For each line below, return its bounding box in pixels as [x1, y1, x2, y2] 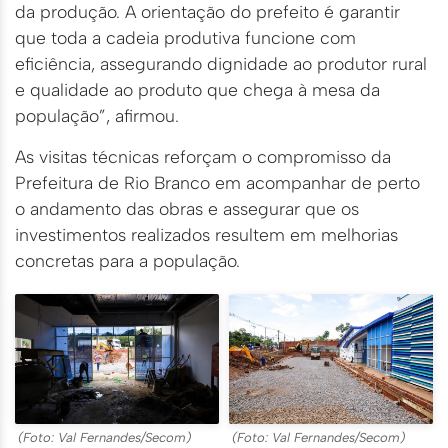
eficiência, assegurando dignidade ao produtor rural [15, 53, 427, 75]
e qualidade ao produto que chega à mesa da [15, 79, 380, 101]
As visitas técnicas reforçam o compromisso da [15, 145, 391, 167]
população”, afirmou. [15, 105, 179, 127]
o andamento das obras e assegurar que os [15, 197, 359, 219]
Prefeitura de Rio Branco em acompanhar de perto [15, 171, 420, 193]
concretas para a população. [15, 249, 240, 271]
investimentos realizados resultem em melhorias [15, 223, 398, 245]
